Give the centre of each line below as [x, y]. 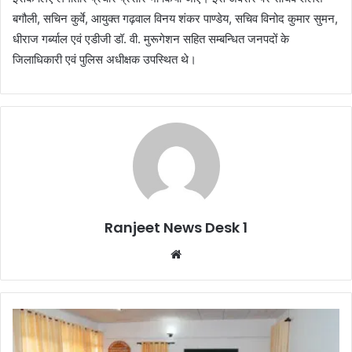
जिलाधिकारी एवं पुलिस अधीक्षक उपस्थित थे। [104, 59]
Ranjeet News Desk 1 [176, 227]
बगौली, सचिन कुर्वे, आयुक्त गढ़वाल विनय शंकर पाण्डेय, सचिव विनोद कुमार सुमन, [175, 18]
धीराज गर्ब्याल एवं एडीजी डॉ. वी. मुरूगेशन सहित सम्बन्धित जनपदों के [151, 38]
